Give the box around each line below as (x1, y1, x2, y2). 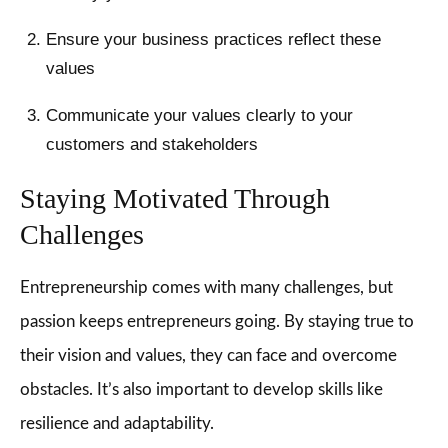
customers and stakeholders (45, 135, 258, 154)
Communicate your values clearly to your (45, 106, 353, 125)
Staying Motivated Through (20, 183, 330, 214)
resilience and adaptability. (20, 415, 214, 432)
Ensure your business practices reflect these (45, 30, 381, 49)
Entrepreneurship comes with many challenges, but (20, 279, 393, 296)
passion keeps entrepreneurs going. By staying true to (20, 313, 414, 330)
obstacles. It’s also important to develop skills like (20, 381, 383, 398)
